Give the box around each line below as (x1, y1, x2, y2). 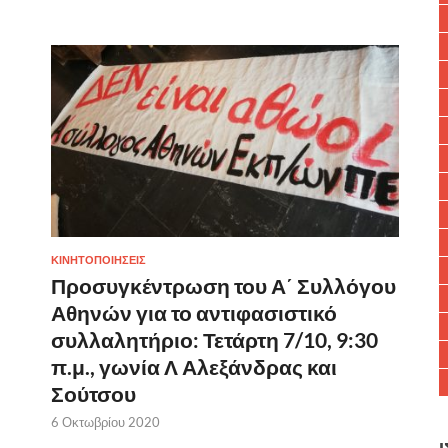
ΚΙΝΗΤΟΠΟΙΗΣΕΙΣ (51, 253, 146, 268)
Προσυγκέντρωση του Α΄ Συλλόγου (51, 273, 396, 299)
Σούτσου (51, 381, 136, 407)
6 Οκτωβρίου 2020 (51, 414, 160, 431)
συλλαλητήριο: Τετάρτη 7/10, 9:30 (51, 327, 378, 353)
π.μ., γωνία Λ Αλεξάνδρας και (51, 354, 337, 380)
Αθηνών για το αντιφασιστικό (51, 300, 337, 326)
